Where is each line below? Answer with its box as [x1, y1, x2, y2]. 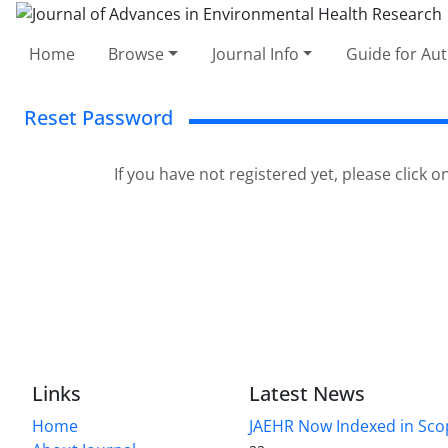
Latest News [249, 379, 366, 407]
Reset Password [24, 103, 173, 131]
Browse [108, 42, 165, 65]
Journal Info [211, 42, 299, 65]
